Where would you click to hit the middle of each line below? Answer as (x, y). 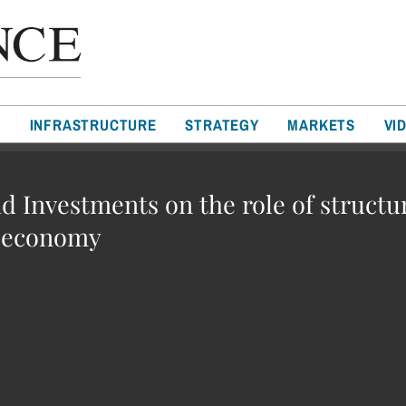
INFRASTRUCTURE (93, 125)
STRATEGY (222, 125)
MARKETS (322, 125)
